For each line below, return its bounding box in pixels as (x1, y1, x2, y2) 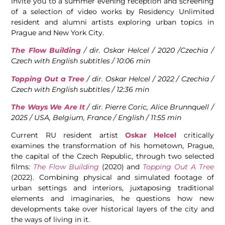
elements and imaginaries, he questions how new (11, 194, 214, 203)
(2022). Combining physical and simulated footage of (11, 173, 214, 182)
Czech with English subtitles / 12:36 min (11, 84, 150, 94)
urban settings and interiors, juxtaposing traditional (11, 183, 214, 193)
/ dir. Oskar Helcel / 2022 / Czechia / (84, 74, 214, 83)
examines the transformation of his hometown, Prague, (11, 141, 214, 151)
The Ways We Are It (11, 102, 85, 111)
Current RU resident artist (11, 131, 125, 140)
